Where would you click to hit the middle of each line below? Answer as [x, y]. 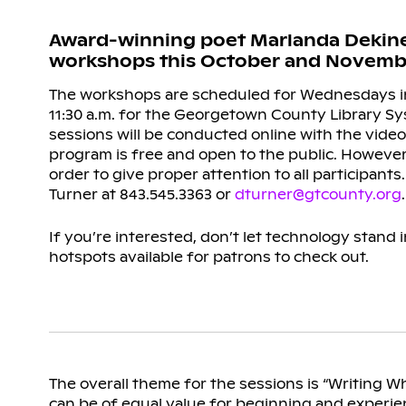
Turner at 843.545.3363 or [141, 194]
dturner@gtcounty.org [318, 194]
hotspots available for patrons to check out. [208, 256]
